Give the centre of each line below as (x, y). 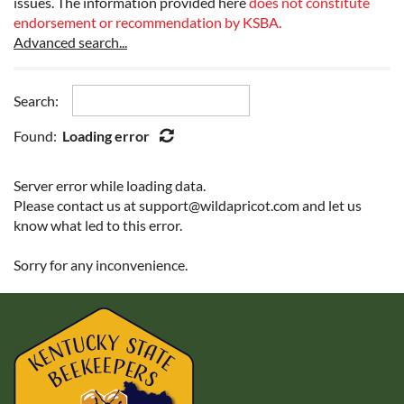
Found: (38, 136)
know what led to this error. (98, 225)
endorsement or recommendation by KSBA (146, 23)
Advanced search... (70, 42)
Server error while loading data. (110, 186)
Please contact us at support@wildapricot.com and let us (188, 206)
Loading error (107, 136)
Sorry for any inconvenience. (101, 265)
